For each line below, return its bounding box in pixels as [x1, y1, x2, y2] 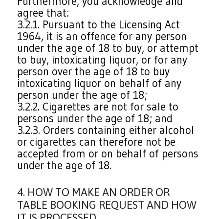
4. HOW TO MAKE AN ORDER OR [17, 186, 170, 198]
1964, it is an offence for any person [17, 29, 187, 43]
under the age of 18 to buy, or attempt [17, 41, 199, 55]
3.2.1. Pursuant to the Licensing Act [17, 18, 180, 31]
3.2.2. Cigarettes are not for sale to [17, 100, 179, 113]
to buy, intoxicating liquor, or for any [17, 53, 188, 66]
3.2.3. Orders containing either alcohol [17, 123, 195, 137]
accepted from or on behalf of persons [17, 147, 199, 160]
